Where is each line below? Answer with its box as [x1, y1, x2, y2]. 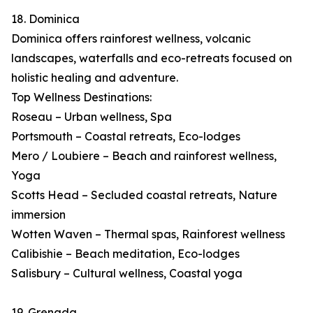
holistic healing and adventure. [11, 71, 178, 85]
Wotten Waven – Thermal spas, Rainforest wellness [11, 227, 285, 242]
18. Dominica [11, 12, 80, 27]
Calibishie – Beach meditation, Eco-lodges [11, 247, 240, 261]
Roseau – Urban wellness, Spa [11, 110, 172, 124]
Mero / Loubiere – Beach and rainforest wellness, [11, 149, 277, 163]
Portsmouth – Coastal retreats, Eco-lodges [11, 129, 240, 144]
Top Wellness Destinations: [11, 90, 152, 105]
